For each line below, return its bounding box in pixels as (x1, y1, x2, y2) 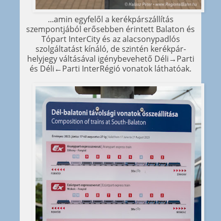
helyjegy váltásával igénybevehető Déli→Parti (27, 53, 194, 65)
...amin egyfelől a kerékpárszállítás (47, 14, 174, 25)
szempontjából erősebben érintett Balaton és (26, 24, 195, 35)
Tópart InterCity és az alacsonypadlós (41, 34, 180, 45)
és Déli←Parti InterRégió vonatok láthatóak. (30, 63, 191, 74)
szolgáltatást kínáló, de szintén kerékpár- (35, 43, 186, 55)
